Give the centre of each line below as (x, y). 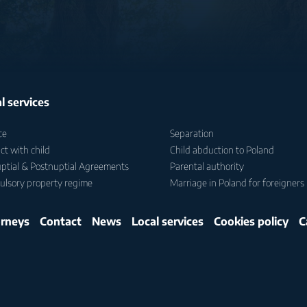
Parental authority (207, 167)
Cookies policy (251, 222)
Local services (167, 222)
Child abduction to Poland (222, 150)
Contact (60, 222)
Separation (192, 134)
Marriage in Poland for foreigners (237, 183)
